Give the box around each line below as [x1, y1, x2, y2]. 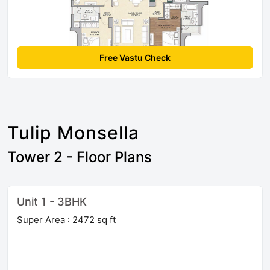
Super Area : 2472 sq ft [17, 213, 116, 225]
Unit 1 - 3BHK [17, 195, 87, 208]
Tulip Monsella [7, 121, 139, 143]
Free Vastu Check [99, 52, 171, 63]
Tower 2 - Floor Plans [7, 148, 152, 166]
